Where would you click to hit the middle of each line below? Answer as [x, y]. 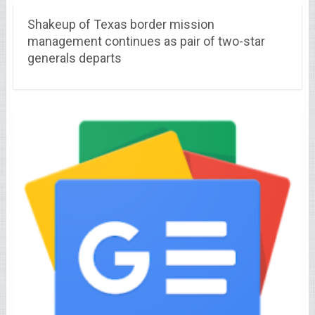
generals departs [74, 58]
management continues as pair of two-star [146, 41]
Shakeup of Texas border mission [121, 25]
